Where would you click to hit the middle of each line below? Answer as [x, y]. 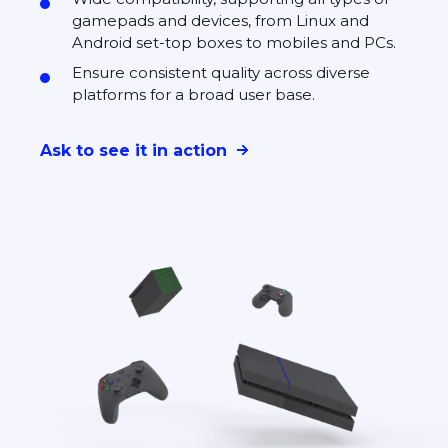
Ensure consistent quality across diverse [221, 73]
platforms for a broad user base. [193, 95]
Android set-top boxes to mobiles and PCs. [234, 43]
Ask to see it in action [133, 150]
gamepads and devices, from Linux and [220, 21]
